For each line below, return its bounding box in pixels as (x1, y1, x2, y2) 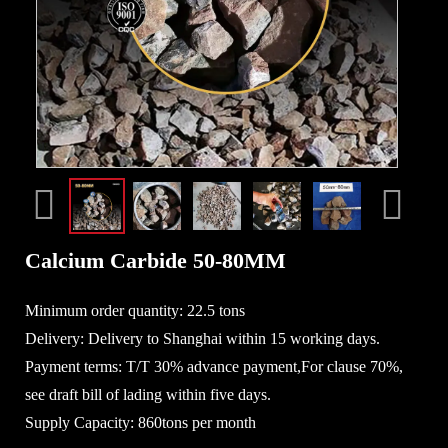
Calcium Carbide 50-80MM (25, 247, 286, 273)
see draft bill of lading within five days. (25, 385, 271, 403)
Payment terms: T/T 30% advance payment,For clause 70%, (25, 357, 403, 375)
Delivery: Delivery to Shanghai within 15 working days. (25, 329, 380, 347)
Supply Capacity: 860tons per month (25, 413, 256, 431)
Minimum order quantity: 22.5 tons (25, 301, 245, 319)
